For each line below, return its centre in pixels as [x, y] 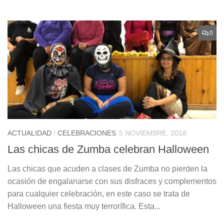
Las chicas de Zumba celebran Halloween [108, 149]
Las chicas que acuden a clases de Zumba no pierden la [107, 168]
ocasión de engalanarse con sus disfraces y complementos [112, 181]
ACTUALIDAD [29, 133]
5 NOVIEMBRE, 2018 [153, 133]
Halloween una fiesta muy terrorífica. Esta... [84, 206]
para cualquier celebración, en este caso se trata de [99, 193]
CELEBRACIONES [87, 133]
